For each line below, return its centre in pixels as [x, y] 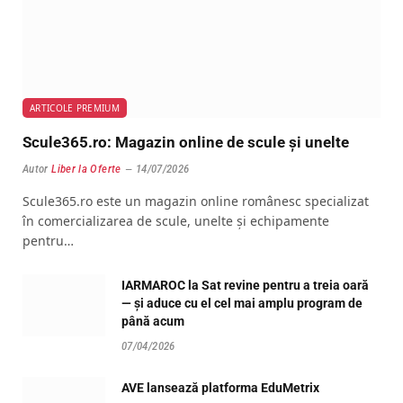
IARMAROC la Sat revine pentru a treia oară [245, 285]
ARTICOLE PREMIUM [75, 107]
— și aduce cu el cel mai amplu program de [242, 303]
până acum [153, 321]
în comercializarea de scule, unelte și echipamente [176, 220]
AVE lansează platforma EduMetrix [220, 387]
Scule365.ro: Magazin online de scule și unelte [186, 142]
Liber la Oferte [86, 169]
